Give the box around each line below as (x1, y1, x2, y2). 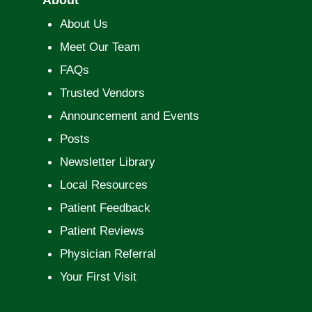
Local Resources (59, 178, 148, 192)
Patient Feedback (59, 201, 150, 214)
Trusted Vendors (59, 86, 145, 100)
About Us (59, 17, 108, 31)
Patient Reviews (59, 224, 144, 237)
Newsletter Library (59, 155, 155, 169)
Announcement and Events (59, 109, 199, 123)
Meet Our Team (59, 40, 140, 54)
